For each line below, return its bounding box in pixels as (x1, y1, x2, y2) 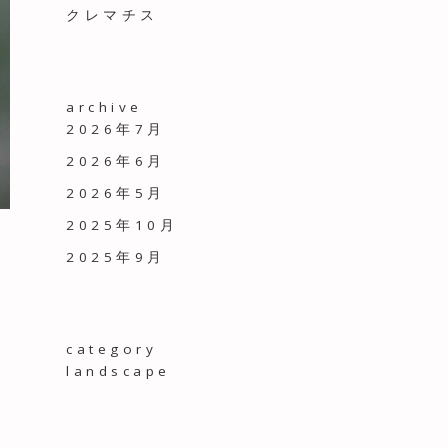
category (66, 340, 157, 359)
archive (66, 98, 143, 117)
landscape (66, 362, 171, 381)
